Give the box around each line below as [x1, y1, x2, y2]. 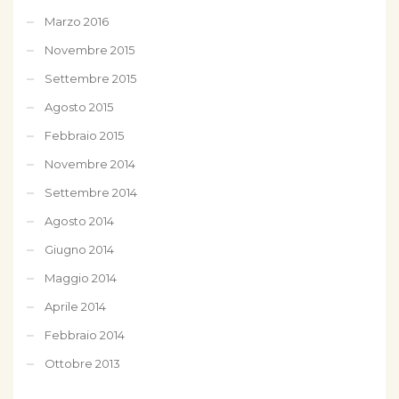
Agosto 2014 [45, 213, 114, 228]
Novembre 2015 [45, 42, 134, 57]
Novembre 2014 [45, 156, 135, 171]
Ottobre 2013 [45, 355, 120, 370]
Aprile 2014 [45, 298, 106, 313]
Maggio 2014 [45, 270, 117, 285]
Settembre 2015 [45, 70, 136, 85]
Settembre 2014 [45, 184, 137, 199]
